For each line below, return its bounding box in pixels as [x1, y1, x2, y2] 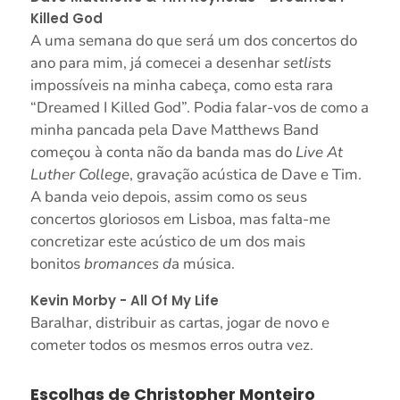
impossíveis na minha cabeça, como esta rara [29, 75, 333, 96]
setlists [282, 53, 331, 74]
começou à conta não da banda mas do [29, 142, 296, 163]
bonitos [29, 254, 84, 275]
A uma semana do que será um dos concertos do [29, 30, 357, 52]
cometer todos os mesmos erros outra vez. [29, 335, 313, 356]
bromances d [83, 254, 171, 275]
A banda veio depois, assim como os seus [29, 187, 307, 208]
